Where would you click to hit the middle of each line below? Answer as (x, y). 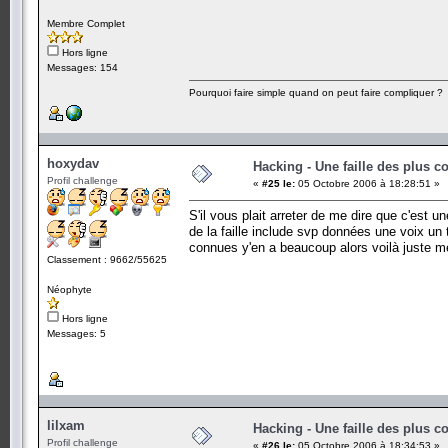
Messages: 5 (76, 333)
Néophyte (69, 289)
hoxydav (73, 163)
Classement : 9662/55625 (107, 259)
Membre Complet (86, 23)
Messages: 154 (82, 67)
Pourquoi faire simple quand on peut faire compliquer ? (316, 92)
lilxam (66, 425)
